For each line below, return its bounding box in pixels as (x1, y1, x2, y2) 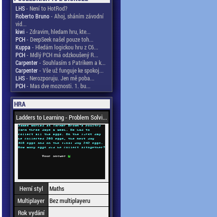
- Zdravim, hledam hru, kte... (24, 28, 91, 35)
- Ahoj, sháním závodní (49, 12, 104, 20)
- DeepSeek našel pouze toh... (25, 35, 93, 43)
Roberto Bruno (15, 12, 49, 20)
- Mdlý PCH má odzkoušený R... (25, 51, 98, 59)
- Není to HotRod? (24, 4, 67, 12)
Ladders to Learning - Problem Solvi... (15, 113, 107, 122)
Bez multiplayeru (49, 196, 90, 205)
